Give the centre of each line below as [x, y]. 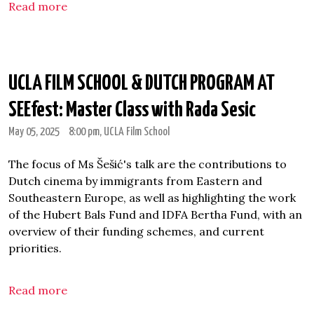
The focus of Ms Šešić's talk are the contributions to [148, 164]
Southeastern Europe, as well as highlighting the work [152, 198]
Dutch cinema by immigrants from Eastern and [135, 181]
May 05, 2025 [34, 132]
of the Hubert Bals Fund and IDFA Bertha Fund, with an [155, 214]
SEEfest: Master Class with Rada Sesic [132, 110]
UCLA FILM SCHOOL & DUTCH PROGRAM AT [142, 83]
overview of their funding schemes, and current [136, 231]
